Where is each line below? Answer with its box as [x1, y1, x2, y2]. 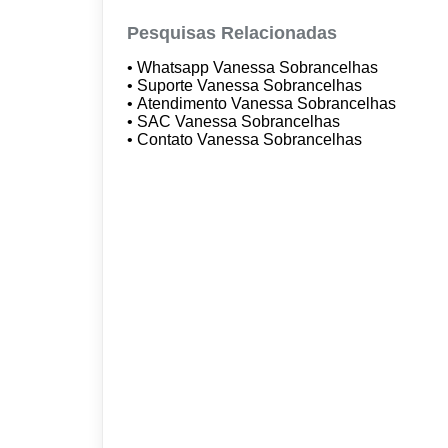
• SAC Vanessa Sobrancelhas [127, 112, 345, 130]
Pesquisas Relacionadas [127, 22, 338, 43]
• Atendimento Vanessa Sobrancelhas [127, 94, 401, 112]
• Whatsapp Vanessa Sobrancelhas [127, 58, 383, 76]
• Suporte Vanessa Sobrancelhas [127, 76, 367, 94]
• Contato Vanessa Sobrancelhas [127, 130, 367, 148]
